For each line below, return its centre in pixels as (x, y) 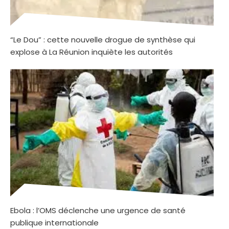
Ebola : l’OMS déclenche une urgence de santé (98, 211)
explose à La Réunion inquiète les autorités (91, 52)
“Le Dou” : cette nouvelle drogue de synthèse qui (103, 40)
